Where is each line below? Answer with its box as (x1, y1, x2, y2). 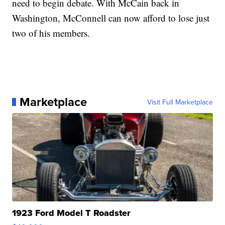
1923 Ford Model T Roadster (12, 206, 131, 219)
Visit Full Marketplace (147, 96, 213, 107)
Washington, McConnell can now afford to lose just (12, 11, 210, 24)
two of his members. (12, 26, 90, 39)
